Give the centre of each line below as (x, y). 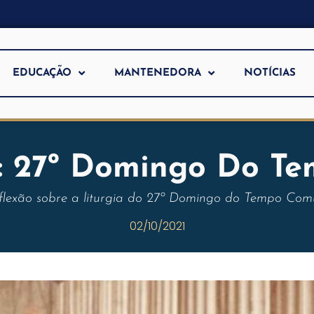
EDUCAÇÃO (42, 73)
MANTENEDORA (158, 73)
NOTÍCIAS (270, 73)
